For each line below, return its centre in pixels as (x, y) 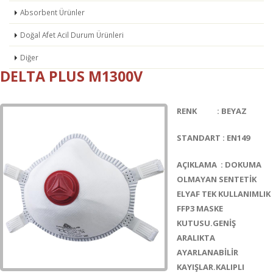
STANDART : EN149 (213, 138)
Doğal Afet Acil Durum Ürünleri (72, 35)
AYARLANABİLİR (207, 252)
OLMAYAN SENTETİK (217, 179)
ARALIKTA (196, 238)
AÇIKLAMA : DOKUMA (219, 165)
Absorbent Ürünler (52, 12)
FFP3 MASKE (200, 208)
